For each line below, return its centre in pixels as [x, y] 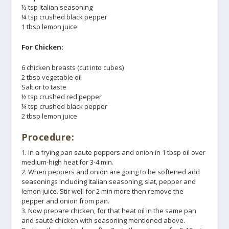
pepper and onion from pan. [66, 201]
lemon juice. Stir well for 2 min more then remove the [103, 191]
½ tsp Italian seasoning [57, 7]
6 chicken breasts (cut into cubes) [73, 67]
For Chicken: [43, 47]
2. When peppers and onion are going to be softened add [111, 171]
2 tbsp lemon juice [50, 116]
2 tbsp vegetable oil [52, 77]
